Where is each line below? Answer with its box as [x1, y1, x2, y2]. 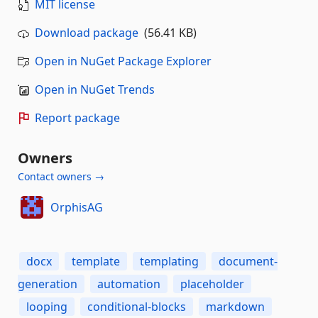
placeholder [180, 275, 244, 292]
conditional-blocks [87, 298, 186, 314]
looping [26, 298, 67, 314]
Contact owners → [18, 169, 104, 183]
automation [97, 275, 160, 292]
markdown [206, 298, 265, 314]
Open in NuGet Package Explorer [35, 53, 212, 69]
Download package [35, 24, 138, 40]
